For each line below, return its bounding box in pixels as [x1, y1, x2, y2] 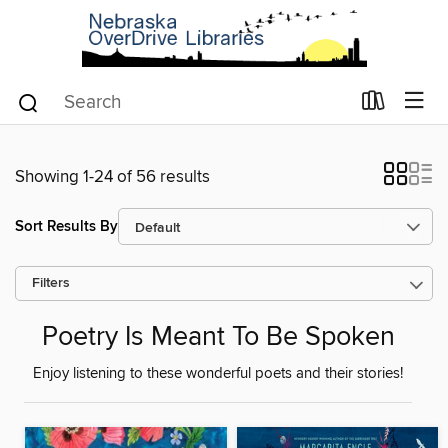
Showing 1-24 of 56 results [15, 166, 210, 188]
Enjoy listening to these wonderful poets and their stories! [33, 365, 403, 384]
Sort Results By [15, 216, 118, 236]
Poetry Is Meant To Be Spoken [41, 321, 395, 355]
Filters [32, 275, 70, 292]
